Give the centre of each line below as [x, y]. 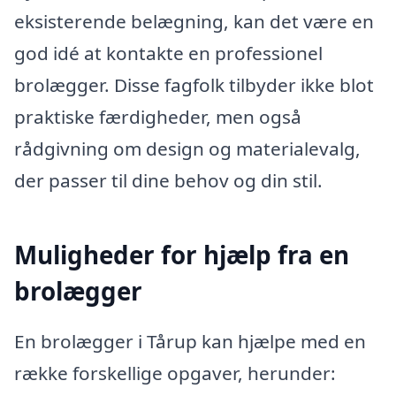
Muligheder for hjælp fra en [182, 254]
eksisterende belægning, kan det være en [194, 21]
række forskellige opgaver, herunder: [175, 373]
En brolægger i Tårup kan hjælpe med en [190, 342]
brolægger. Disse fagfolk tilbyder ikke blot [194, 84]
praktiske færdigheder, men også [158, 116]
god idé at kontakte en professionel [168, 53]
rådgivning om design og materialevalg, [187, 148]
